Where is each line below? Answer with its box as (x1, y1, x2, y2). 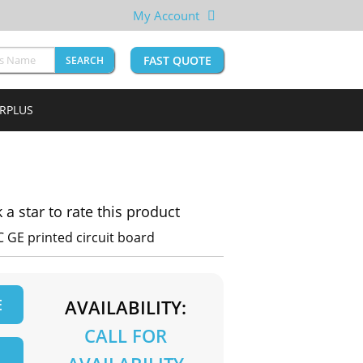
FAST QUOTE (143, 53, 211, 69)
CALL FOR (83, 323, 167, 348)
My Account (133, 7, 199, 23)
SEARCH (66, 53, 104, 68)
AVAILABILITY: (64, 295, 186, 320)
